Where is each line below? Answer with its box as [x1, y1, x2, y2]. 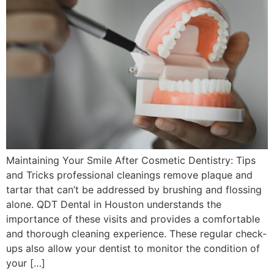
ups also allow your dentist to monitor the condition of [6, 242, 260, 255]
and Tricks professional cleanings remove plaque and [6, 169, 253, 182]
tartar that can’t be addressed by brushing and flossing [6, 183, 262, 196]
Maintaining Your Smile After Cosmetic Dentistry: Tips [6, 154, 256, 167]
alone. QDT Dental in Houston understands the [6, 198, 221, 211]
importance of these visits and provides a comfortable [6, 213, 260, 226]
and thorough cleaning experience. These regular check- [6, 228, 267, 240]
